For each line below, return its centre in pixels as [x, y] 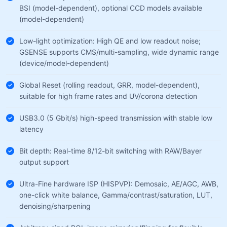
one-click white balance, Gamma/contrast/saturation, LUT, [116, 195]
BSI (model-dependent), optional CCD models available [111, 8]
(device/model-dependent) [64, 63]
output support [44, 162]
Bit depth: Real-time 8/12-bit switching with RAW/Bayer [110, 151]
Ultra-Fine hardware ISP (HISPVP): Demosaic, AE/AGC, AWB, [119, 184]
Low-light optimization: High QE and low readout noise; [110, 41]
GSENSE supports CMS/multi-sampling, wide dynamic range [119, 52]
